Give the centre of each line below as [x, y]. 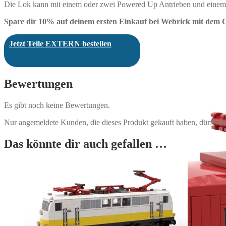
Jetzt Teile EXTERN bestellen [60, 44]
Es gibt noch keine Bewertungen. [57, 105]
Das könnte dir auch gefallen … [86, 144]
